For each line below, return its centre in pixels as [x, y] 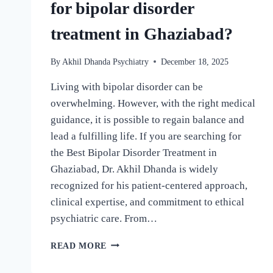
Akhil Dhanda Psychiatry [106, 62]
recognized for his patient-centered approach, [149, 185]
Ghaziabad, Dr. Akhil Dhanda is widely [134, 169]
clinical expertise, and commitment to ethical [147, 202]
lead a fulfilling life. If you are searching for [146, 136]
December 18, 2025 [195, 62]
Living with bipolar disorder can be [127, 87]
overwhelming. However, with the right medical [153, 103]
